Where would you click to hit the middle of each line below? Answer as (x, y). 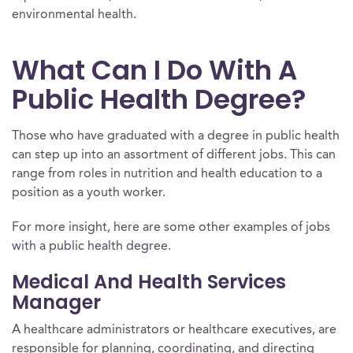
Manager (56, 302)
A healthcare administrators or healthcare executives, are (174, 330)
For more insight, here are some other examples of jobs (171, 228)
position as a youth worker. (89, 193)
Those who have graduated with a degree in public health (176, 136)
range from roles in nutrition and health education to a (167, 174)
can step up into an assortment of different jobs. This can (174, 155)
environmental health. (74, 15)
